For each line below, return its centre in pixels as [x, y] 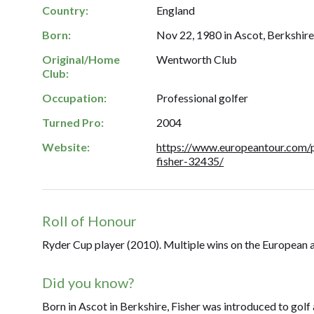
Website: [66, 147]
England [176, 10]
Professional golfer [203, 98]
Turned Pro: [73, 122]
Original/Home [81, 59]
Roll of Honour [89, 221]
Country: [65, 10]
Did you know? [88, 282]
